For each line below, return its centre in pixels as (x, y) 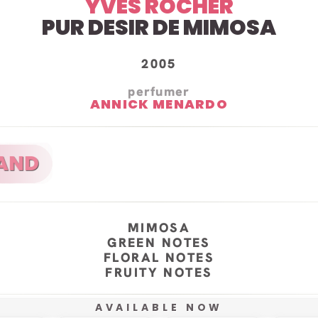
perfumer (159, 91)
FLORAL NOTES (159, 258)
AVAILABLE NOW (159, 308)
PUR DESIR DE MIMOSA (159, 27)
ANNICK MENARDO (159, 104)
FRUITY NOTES (159, 273)
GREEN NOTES (159, 243)
